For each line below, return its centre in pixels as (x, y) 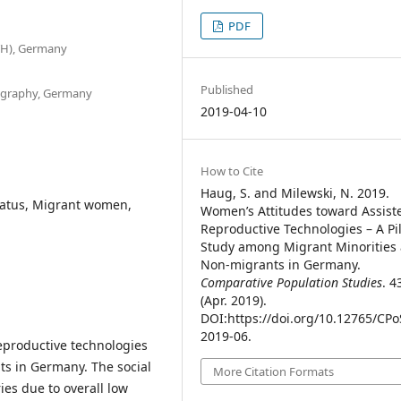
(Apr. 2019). (234, 300)
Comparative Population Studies (292, 282)
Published (227, 89)
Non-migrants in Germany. (281, 264)
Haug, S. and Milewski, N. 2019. (295, 192)
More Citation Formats (274, 371)
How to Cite (232, 171)
